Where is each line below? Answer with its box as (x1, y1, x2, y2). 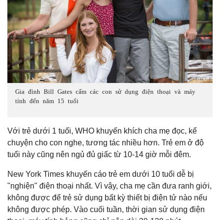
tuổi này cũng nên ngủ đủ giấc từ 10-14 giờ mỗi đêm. (7, 150, 191, 159)
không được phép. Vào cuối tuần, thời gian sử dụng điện (7, 205, 205, 214)
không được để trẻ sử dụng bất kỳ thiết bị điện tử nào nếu (7, 193, 207, 202)
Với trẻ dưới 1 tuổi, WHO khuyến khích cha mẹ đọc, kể (7, 127, 197, 136)
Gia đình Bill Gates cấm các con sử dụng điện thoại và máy (15, 88, 195, 95)
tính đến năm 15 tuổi (15, 97, 79, 104)
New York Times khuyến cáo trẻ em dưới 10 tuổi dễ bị (7, 170, 194, 179)
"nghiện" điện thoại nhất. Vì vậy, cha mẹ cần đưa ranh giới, (7, 182, 212, 191)
